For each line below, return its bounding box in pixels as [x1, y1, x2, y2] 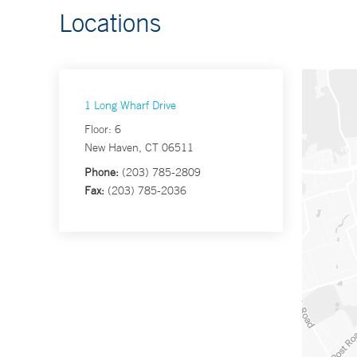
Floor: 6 [84, 122, 121, 137]
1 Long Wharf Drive [84, 98, 176, 113]
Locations [59, 7, 161, 38]
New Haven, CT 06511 [84, 140, 194, 155]
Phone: [84, 165, 119, 180]
